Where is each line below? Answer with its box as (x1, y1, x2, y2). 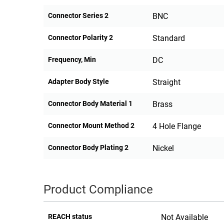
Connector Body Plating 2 (48, 143, 128, 152)
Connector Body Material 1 (48, 99, 132, 108)
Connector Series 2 (48, 11, 108, 20)
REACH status (48, 212, 92, 221)
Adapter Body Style (48, 77, 109, 86)
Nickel (152, 143, 174, 153)
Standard (152, 33, 185, 43)
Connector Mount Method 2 (48, 121, 134, 130)
